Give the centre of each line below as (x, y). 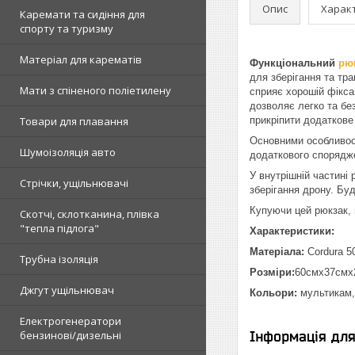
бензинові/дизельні (71, 335)
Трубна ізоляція (59, 259)
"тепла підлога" (59, 228)
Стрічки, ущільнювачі (74, 183)
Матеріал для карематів (81, 59)
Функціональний (294, 63)
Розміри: (272, 272)
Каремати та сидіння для (82, 14)
